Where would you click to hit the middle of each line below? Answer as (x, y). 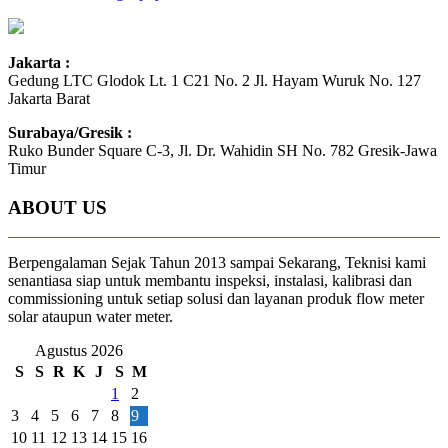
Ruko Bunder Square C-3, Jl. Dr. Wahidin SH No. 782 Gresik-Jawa (222, 150)
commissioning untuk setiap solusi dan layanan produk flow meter (216, 299)
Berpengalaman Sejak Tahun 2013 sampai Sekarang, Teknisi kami (217, 263)
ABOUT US (57, 207)
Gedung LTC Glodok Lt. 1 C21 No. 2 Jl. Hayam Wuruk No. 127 (214, 80)
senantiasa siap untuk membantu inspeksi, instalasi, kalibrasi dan (210, 281)
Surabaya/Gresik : (70, 132)
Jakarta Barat (49, 98)
